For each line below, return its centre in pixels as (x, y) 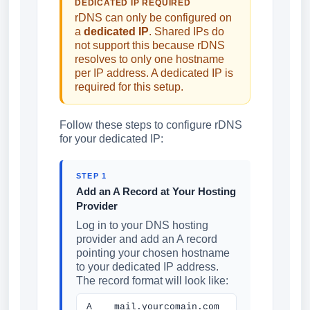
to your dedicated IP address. (147, 267)
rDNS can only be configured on (153, 18)
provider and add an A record (147, 239)
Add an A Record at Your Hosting (156, 191)
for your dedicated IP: (111, 139)
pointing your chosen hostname (153, 253)
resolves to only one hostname (149, 59)
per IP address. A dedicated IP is (154, 73)
